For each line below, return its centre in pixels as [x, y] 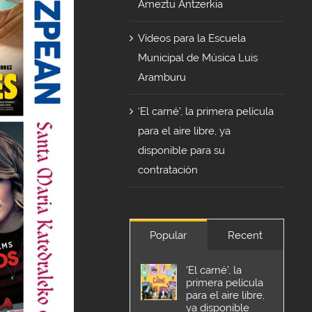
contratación [168, 170]
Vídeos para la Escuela [192, 38]
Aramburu [162, 77]
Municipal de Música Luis [198, 57]
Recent [245, 235]
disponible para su [182, 150]
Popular [169, 235]
